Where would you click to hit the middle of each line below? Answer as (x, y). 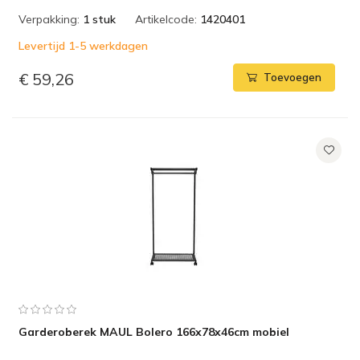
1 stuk (99, 19)
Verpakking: (49, 19)
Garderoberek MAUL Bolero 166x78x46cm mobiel (154, 332)
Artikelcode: (166, 19)
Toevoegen (292, 78)
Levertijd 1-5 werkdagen (83, 46)
